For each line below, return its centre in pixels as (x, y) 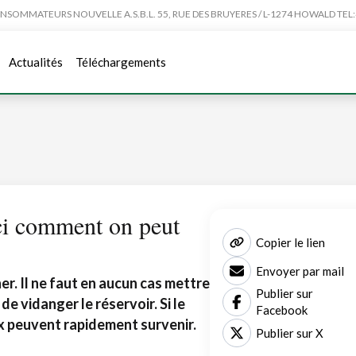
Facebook (282, 310)
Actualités (36, 62)
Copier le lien (290, 242)
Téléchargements (121, 62)
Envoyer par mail (300, 271)
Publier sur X (290, 333)
